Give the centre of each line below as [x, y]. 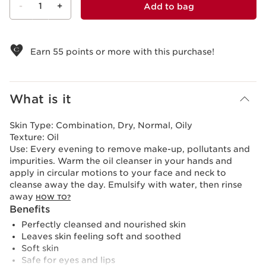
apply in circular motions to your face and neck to [118, 172]
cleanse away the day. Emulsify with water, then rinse [126, 184]
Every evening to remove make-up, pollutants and [140, 149]
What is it [41, 99]
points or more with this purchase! [139, 51]
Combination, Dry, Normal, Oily [124, 125]
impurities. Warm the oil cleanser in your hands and [121, 161]
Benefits [30, 209]
